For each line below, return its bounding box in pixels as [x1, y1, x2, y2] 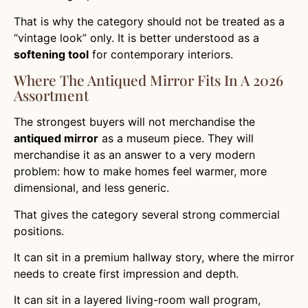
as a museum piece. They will [98, 131, 254, 146]
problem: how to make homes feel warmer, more [14, 164, 267, 179]
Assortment [14, 85, 89, 105]
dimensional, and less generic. [14, 181, 169, 195]
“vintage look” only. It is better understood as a [14, 30, 259, 45]
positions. [14, 223, 64, 238]
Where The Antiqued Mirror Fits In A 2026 [14, 70, 283, 90]
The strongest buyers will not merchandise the [14, 115, 255, 129]
